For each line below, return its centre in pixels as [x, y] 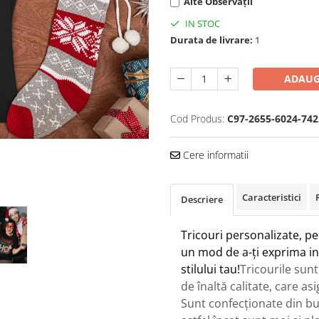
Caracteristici [272, 197]
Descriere [202, 199]
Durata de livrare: [211, 40]
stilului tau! [210, 269]
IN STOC [202, 23]
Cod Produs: [197, 119]
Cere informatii [214, 155]
